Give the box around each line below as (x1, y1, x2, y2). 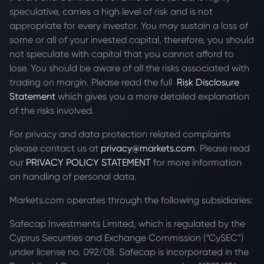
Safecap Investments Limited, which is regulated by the (9, 217, 245, 229)
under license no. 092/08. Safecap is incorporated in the (9, 246, 249, 258)
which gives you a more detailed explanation (55, 90, 249, 102)
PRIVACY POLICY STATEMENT (26, 156, 151, 168)
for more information (151, 156, 242, 168)
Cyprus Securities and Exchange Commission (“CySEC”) (9, 232, 243, 243)
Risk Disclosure (177, 76, 239, 88)
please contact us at (9, 142, 101, 154)
